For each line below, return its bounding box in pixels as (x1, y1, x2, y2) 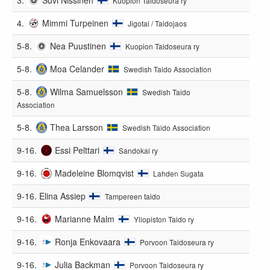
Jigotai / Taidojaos (128, 17, 187, 28)
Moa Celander (50, 62, 105, 75)
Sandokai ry (119, 145, 159, 155)
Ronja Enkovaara (55, 235, 121, 248)
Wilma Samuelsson (50, 85, 124, 98)
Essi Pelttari (55, 143, 100, 156)
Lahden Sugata (153, 168, 204, 178)
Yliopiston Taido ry (134, 213, 195, 224)
